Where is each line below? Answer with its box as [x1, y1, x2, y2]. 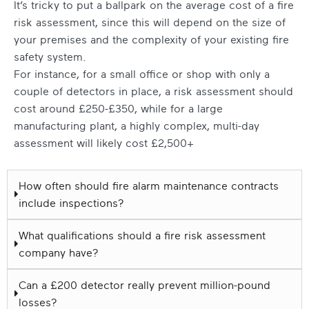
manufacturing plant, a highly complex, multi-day [14, 118, 259, 132]
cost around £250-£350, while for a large [14, 101, 223, 115]
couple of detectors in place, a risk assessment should [14, 83, 293, 98]
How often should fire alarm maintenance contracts [19, 178, 279, 192]
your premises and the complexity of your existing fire [14, 32, 289, 46]
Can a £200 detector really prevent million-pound [19, 277, 270, 292]
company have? [19, 245, 99, 259]
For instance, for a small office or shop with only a [14, 66, 270, 81]
